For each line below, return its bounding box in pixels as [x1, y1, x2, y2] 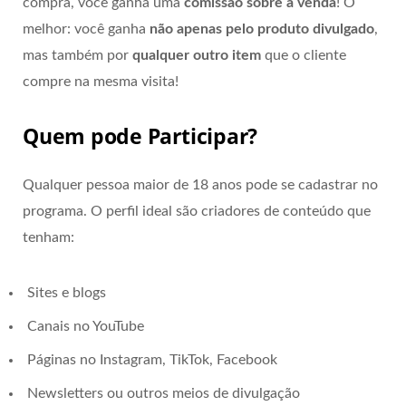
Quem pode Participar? [23, 121, 258, 150]
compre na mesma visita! [23, 73, 179, 89]
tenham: [23, 229, 74, 245]
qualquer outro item [132, 47, 261, 63]
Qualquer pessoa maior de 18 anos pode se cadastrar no [23, 177, 378, 192]
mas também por [23, 47, 132, 63]
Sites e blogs [27, 285, 106, 300]
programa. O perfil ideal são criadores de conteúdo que [23, 203, 371, 218]
